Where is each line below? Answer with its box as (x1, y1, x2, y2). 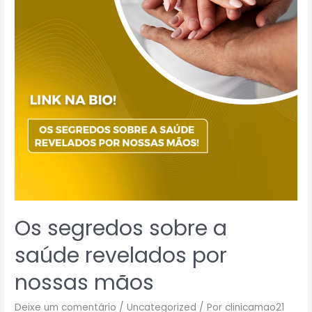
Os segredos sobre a (15, 213, 228, 243)
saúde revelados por (15, 240, 228, 270)
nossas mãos (15, 267, 155, 297)
